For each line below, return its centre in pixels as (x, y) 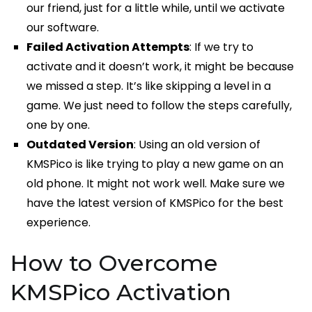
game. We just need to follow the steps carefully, (159, 106)
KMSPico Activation (121, 292)
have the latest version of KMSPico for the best (155, 203)
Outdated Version (80, 145)
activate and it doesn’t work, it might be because (161, 67)
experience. (59, 223)
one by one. (58, 125)
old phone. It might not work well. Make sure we (156, 184)
